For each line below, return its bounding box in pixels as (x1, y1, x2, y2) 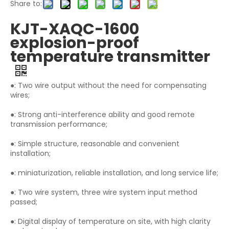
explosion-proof (10, 32, 139, 54)
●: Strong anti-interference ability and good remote (10, 109, 195, 120)
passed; (10, 197, 37, 208)
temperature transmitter (10, 46, 210, 68)
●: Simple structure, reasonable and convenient (10, 139, 179, 149)
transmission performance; (10, 119, 107, 130)
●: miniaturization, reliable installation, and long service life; (10, 168, 218, 178)
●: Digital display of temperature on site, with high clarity (10, 216, 211, 227)
